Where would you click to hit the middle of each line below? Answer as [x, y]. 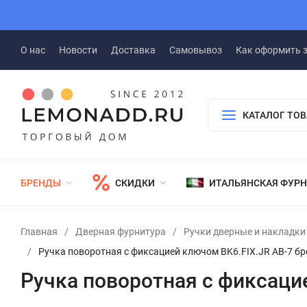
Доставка [133, 50]
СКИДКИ [135, 183]
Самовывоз [196, 50]
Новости [78, 50]
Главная [39, 231]
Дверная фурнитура [121, 231]
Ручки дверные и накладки [245, 231]
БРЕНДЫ [41, 183]
